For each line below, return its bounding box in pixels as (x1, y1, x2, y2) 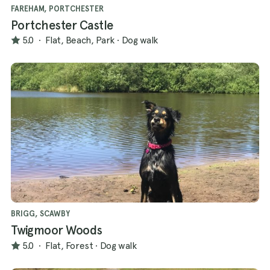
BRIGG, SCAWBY (11, 209, 70, 219)
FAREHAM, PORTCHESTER (11, 4, 104, 13)
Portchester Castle (11, 17, 113, 33)
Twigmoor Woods (11, 223, 102, 238)
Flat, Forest (45, 239, 93, 251)
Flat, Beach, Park (45, 34, 115, 46)
